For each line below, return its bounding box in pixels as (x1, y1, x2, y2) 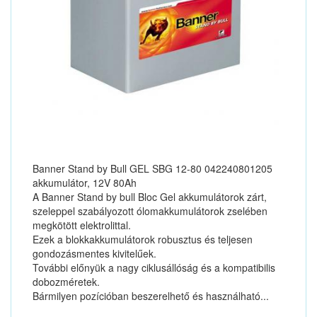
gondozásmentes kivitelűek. (33, 246, 156, 260)
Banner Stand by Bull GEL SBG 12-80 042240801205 (33, 161, 272, 175)
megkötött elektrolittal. (33, 218, 131, 232)
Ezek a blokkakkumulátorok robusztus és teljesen (33, 232, 253, 246)
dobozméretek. (33, 275, 100, 289)
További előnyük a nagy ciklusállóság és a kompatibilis (33, 260, 275, 275)
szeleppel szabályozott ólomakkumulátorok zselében (33, 204, 267, 218)
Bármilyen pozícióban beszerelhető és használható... (33, 289, 269, 303)
